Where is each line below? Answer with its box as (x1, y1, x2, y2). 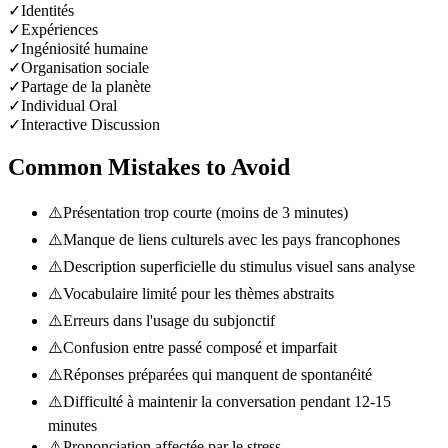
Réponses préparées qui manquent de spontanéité (63, 365, 372, 383)
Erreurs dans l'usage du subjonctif (63, 311, 275, 329)
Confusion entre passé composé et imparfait (63, 338, 337, 356)
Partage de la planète (21, 78, 151, 96)
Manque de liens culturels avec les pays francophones (63, 230, 400, 248)
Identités (21, 2, 74, 20)
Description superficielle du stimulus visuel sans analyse (63, 257, 415, 275)
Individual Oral (21, 97, 117, 115)
